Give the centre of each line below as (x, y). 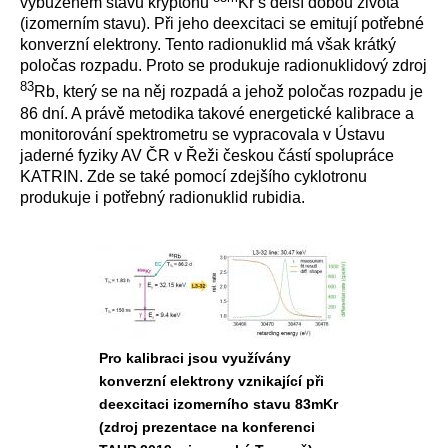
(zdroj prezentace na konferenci (207, 426)
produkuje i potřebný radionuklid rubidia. (162, 197)
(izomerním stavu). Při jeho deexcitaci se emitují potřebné (222, 24)
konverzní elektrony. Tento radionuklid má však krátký (208, 45)
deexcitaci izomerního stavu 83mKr (218, 403)
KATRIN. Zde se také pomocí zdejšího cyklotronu (193, 176)
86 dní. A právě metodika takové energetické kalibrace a (217, 113)
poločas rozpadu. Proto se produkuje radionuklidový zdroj (223, 66)
